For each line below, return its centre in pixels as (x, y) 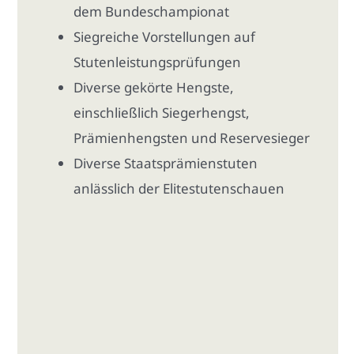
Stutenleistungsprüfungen (158, 62)
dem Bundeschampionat (152, 11)
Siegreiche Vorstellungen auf (165, 36)
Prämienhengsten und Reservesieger (192, 137)
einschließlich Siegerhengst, (162, 112)
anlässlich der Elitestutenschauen (179, 188)
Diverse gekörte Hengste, (154, 87)
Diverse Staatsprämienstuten (166, 163)
